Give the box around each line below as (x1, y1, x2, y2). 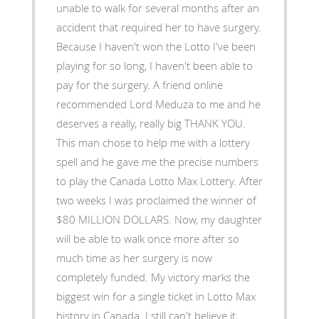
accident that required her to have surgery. (56, 19, 261, 34)
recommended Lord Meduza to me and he (56, 96, 261, 111)
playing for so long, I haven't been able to (56, 58, 253, 73)
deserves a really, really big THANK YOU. (56, 115, 246, 130)
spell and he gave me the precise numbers (56, 154, 258, 169)
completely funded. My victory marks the (56, 269, 250, 284)
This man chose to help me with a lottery (56, 135, 250, 150)
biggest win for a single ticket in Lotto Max (56, 288, 256, 303)
